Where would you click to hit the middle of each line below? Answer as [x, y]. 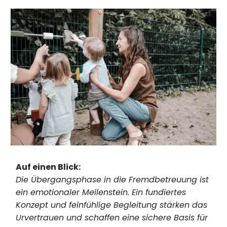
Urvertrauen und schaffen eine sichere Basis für [112, 218]
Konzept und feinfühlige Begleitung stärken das [112, 205]
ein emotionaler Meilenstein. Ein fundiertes [101, 193]
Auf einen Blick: [48, 167]
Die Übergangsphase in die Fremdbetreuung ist [112, 180]
